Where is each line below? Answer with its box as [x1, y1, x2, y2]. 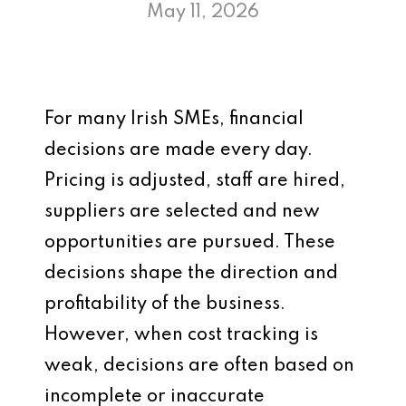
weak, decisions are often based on [44, 357, 354, 375]
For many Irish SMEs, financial [44, 111, 304, 129]
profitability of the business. [44, 295, 285, 314]
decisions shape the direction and [44, 265, 338, 283]
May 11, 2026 [147, 4, 259, 22]
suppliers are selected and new [44, 203, 320, 221]
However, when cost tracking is [44, 326, 318, 344]
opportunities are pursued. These [44, 234, 335, 252]
